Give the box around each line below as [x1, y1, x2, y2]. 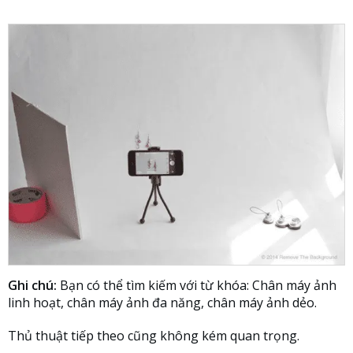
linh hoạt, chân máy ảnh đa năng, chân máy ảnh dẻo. [8, 294, 317, 312]
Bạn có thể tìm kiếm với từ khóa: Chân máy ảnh [57, 277, 336, 295]
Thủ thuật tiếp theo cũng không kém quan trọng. [8, 327, 299, 345]
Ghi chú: [8, 277, 57, 295]
